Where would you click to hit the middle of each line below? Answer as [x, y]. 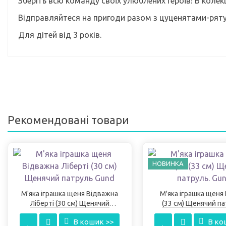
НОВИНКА [168, 164]
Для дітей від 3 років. [60, 35]
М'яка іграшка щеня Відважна [70, 194]
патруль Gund [70, 213]
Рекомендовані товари [68, 120]
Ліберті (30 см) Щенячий [70, 204]
